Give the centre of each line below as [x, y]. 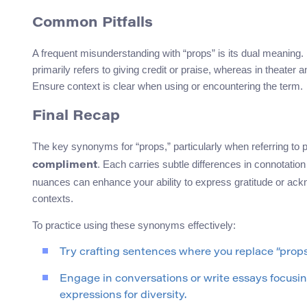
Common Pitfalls [93, 24]
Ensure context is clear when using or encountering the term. [168, 86]
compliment [65, 166]
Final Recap [76, 117]
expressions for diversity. [123, 296]
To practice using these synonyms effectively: [134, 225]
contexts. [53, 199]
